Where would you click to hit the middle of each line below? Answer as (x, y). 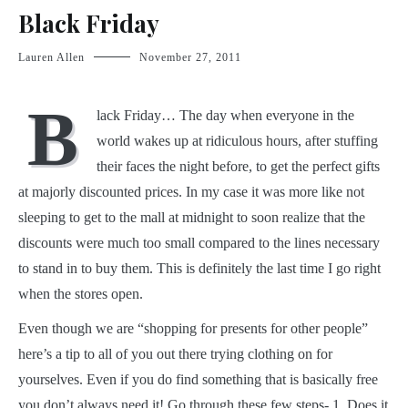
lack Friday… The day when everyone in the (225, 115)
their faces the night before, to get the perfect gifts (238, 166)
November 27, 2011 (190, 57)
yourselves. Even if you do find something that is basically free (198, 379)
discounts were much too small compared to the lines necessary (199, 242)
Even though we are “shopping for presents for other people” (193, 328)
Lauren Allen (51, 57)
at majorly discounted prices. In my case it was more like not (191, 191)
